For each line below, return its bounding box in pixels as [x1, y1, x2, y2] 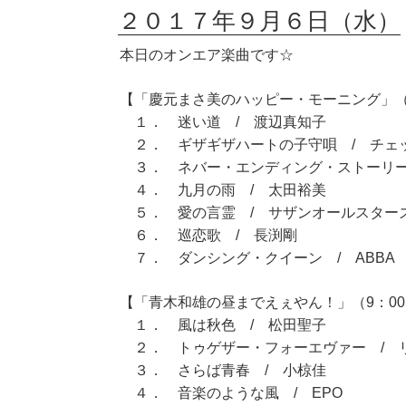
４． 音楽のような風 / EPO [120, 384, 343, 401]
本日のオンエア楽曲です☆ [120, 46, 294, 63]
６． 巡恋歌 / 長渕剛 [120, 227, 297, 243]
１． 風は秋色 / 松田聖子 [120, 316, 326, 333]
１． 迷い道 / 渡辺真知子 [120, 113, 326, 130]
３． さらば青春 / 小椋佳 [120, 362, 326, 378]
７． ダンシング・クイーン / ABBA [120, 249, 395, 266]
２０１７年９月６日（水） [118, 7, 401, 35]
